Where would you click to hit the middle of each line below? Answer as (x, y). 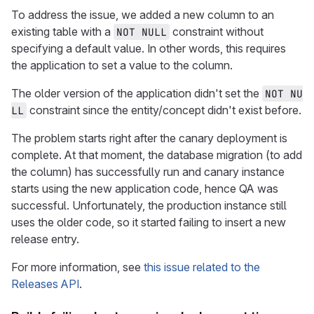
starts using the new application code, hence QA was (145, 189)
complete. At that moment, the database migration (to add (157, 155)
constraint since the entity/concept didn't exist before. (164, 110)
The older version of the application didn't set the (137, 93)
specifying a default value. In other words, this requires (149, 48)
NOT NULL (142, 32)
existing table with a (62, 32)
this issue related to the (202, 267)
